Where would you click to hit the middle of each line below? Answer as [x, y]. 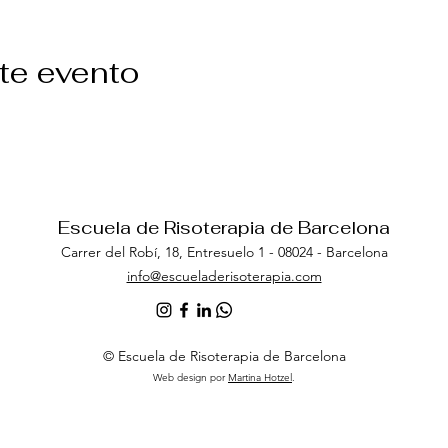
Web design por [189, 377]
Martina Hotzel [260, 377]
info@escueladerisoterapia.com [224, 275]
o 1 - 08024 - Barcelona [316, 251]
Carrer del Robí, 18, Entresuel [153, 251]
